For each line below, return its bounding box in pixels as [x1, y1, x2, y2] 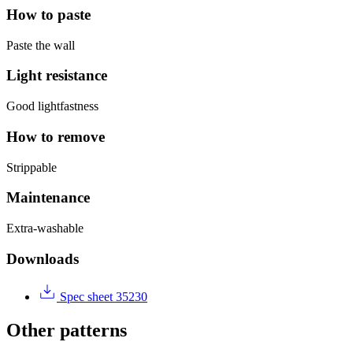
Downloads [6, 250, 79, 267]
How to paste [6, 6, 91, 23]
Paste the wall [6, 38, 75, 52]
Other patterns [6, 320, 127, 341]
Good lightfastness [6, 99, 98, 113]
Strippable [6, 160, 57, 174]
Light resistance [6, 67, 107, 84]
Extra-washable [6, 221, 84, 235]
